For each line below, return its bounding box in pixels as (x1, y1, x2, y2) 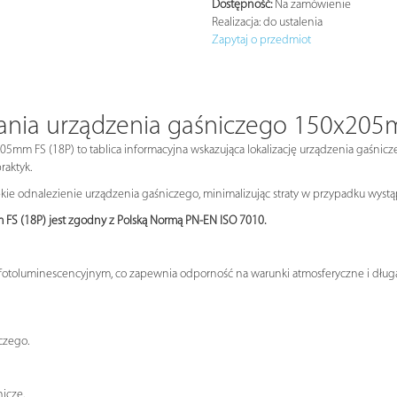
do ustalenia (261, 15, 323, 29)
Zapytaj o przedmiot (212, 33, 311, 47)
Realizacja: (212, 15, 261, 29)
